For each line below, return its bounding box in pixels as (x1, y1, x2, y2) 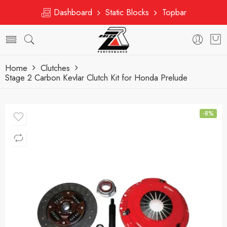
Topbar (157, 6, 186, 18)
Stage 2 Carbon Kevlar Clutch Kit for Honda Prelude (5, 71, 187, 84)
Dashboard (51, 6, 97, 18)
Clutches (41, 61, 70, 74)
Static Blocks (100, 6, 154, 18)
